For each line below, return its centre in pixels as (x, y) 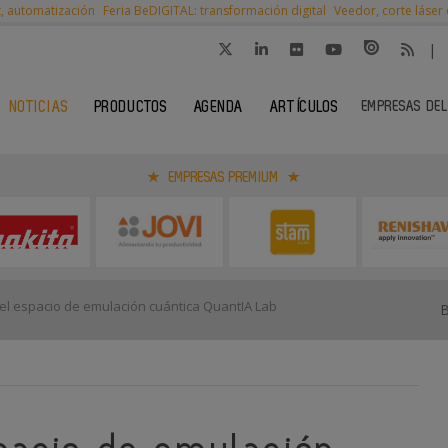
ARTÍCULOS (304, 107)
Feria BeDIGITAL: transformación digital (214, 10)
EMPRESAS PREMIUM (224, 177)
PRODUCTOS (131, 107)
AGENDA (218, 107)
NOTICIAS (39, 107)
